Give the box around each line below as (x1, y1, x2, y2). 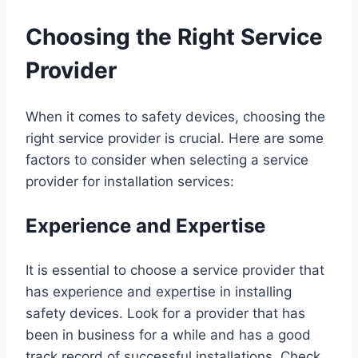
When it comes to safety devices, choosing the (26, 108, 325, 125)
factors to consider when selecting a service (26, 151, 308, 168)
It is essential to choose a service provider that (26, 261, 324, 278)
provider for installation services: (26, 173, 234, 189)
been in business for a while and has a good (26, 326, 311, 343)
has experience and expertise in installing (26, 283, 292, 300)
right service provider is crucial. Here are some (26, 129, 324, 146)
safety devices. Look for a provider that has (26, 304, 305, 321)
